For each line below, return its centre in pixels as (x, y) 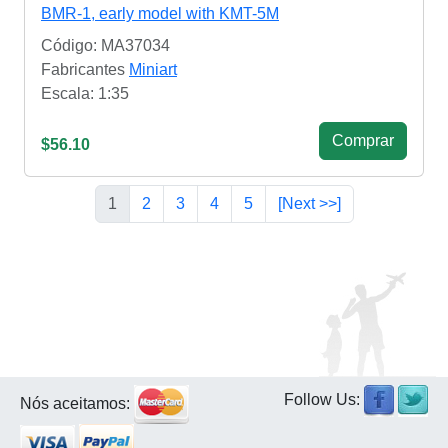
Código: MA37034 (105, 46)
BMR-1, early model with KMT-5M (160, 14)
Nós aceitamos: (77, 403)
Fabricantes (85, 70)
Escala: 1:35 (85, 94)
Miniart (153, 70)
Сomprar (363, 141)
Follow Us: (324, 400)
